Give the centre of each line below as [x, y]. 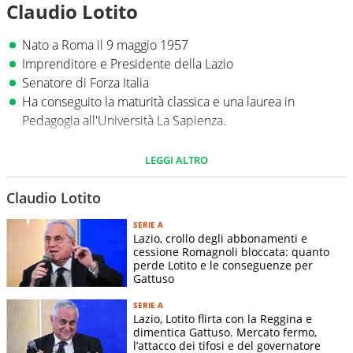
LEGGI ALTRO [176, 160]
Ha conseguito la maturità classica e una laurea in [158, 102]
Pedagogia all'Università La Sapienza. [124, 121]
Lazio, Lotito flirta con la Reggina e [223, 319]
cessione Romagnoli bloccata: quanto [231, 252]
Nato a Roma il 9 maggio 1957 [105, 45]
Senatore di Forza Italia [85, 83]
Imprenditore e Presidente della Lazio [128, 64]
